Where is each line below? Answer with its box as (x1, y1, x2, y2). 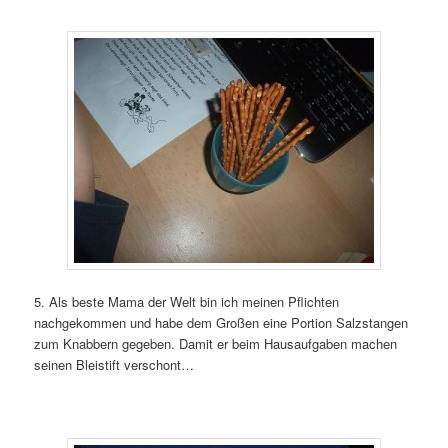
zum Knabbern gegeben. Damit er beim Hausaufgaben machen (34, 334, 398, 354)
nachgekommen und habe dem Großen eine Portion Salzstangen (34, 313, 409, 333)
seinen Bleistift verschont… (34, 355, 195, 375)
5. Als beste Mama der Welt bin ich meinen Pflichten (34, 292, 340, 312)
